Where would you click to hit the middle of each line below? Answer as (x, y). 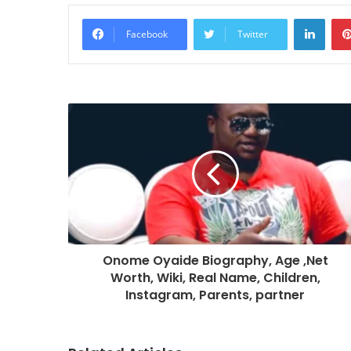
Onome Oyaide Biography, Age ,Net (215, 261)
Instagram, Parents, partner (215, 295)
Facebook (147, 34)
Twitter (253, 34)
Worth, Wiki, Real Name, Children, (215, 278)
